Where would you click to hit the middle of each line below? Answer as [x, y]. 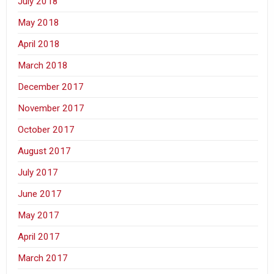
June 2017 [40, 194]
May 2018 [39, 22]
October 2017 [46, 129]
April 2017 [39, 236]
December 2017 [51, 87]
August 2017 [45, 151]
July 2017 [38, 172]
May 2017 [39, 215]
